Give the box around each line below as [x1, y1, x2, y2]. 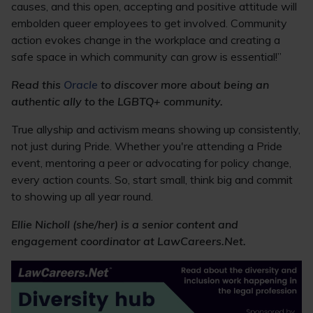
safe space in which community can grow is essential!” [11, 50, 282, 64]
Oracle [64, 78, 98, 92]
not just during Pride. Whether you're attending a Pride [11, 139, 282, 153]
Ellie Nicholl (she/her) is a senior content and [11, 217, 238, 231]
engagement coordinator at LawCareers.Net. [11, 234, 246, 248]
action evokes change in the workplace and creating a [11, 33, 280, 47]
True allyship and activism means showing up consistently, [11, 122, 300, 136]
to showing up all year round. [11, 189, 153, 203]
